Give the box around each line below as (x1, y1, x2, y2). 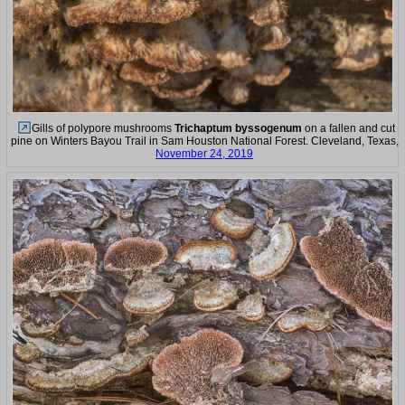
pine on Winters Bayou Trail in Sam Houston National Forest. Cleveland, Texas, (10, 134, 399, 147)
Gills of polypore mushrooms (31, 121, 174, 135)
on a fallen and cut (301, 121, 395, 135)
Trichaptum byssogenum (174, 121, 302, 135)
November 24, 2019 (155, 146, 253, 160)
